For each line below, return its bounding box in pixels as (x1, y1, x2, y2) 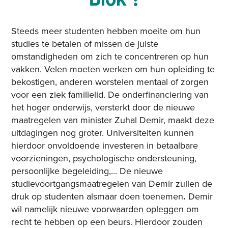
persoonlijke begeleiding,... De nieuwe (11, 165, 163, 177)
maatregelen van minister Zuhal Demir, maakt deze (11, 115, 215, 126)
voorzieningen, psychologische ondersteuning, (11, 153, 197, 164)
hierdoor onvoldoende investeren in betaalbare (11, 140, 198, 152)
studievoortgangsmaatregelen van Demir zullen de (11, 178, 213, 190)
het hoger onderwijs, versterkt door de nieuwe (11, 102, 195, 113)
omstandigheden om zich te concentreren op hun (11, 51, 209, 63)
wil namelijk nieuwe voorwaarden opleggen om (11, 204, 199, 215)
